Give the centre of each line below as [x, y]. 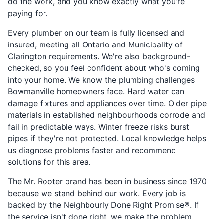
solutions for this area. [49, 162]
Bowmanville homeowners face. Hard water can [96, 92]
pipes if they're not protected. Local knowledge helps [107, 139]
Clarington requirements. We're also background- [99, 56]
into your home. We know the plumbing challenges [101, 80]
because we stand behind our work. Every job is [97, 193]
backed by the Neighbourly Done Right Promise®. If [103, 205]
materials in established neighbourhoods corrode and [107, 115]
